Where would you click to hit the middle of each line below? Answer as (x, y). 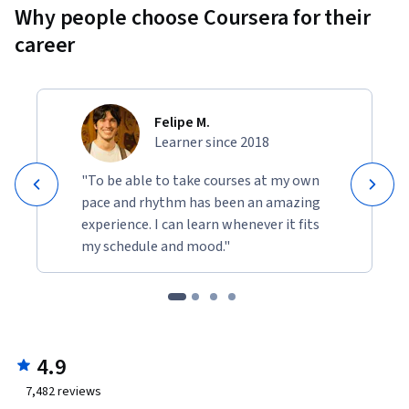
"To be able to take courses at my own (200, 180)
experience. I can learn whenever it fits (200, 224)
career (45, 45)
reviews (78, 391)
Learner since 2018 (212, 142)
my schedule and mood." (156, 246)
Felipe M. (182, 122)
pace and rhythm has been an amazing (201, 202)
